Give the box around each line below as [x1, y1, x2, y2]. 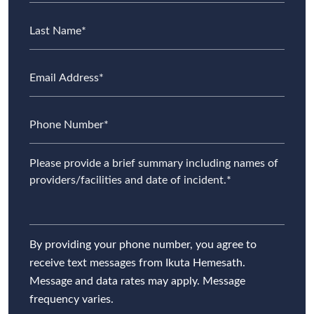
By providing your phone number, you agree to [29, 239, 257, 251]
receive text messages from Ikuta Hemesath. [29, 257, 245, 269]
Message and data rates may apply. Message [29, 275, 245, 287]
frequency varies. [29, 294, 114, 306]
